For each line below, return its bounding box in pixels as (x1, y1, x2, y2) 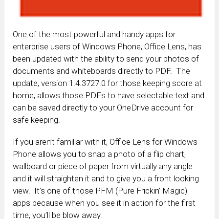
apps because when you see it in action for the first (13, 198, 196, 208)
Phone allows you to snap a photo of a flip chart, (13, 149, 186, 159)
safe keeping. (13, 115, 61, 125)
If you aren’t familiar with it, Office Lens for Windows (13, 137, 198, 147)
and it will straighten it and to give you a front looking (13, 174, 199, 184)
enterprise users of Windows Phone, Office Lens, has (13, 42, 202, 52)
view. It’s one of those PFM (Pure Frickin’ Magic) (13, 186, 188, 196)
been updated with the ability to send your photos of (13, 54, 199, 64)
